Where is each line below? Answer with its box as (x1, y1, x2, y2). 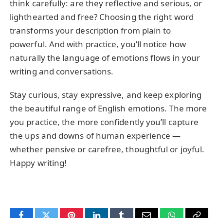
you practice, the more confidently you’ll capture (10, 116, 199, 128)
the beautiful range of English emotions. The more (10, 103, 207, 114)
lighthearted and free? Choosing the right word (10, 11, 194, 22)
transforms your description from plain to (10, 25, 171, 36)
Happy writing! (10, 157, 67, 169)
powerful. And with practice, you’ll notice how (10, 38, 186, 50)
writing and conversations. (10, 66, 114, 77)
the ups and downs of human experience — (10, 130, 181, 142)
